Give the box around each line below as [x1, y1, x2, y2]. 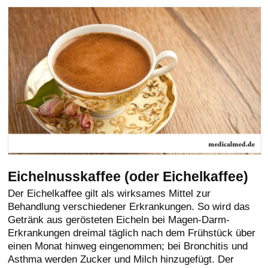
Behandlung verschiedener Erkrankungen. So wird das [8, 200, 251, 213]
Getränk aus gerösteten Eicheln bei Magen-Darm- [8, 214, 230, 226]
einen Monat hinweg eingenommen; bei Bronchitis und [8, 240, 248, 252]
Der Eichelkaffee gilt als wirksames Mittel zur [8, 187, 211, 200]
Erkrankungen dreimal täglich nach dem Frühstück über [8, 227, 256, 239]
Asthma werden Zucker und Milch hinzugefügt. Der [8, 253, 234, 266]
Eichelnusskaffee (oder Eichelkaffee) [8, 169, 249, 185]
